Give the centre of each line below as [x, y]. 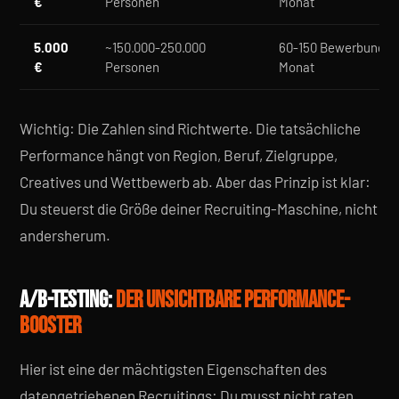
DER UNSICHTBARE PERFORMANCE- [233, 301]
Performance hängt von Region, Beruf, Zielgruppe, [179, 155]
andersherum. [65, 235]
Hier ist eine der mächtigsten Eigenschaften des [173, 369]
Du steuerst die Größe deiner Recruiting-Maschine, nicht [199, 208]
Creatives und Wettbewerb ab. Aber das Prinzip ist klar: [195, 182]
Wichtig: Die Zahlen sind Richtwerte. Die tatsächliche [190, 128]
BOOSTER [50, 326]
